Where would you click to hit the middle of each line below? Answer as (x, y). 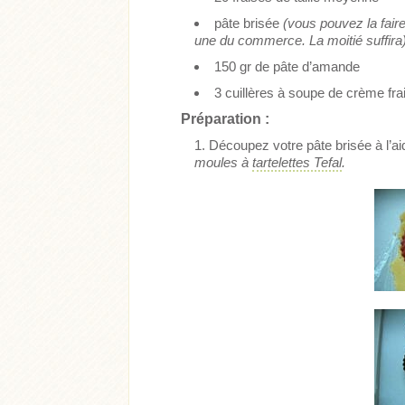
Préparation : (226, 119)
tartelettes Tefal (297, 163)
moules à (224, 163)
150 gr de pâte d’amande (287, 67)
